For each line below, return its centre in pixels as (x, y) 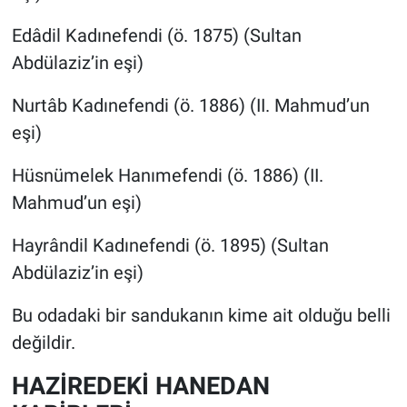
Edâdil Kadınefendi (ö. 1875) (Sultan (156, 35)
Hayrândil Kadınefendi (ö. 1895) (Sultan (170, 245)
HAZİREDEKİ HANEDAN (140, 385)
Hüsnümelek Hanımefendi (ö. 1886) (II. (167, 175)
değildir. (43, 342)
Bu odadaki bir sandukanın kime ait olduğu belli (201, 315)
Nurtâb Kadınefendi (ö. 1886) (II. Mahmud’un (190, 105)
